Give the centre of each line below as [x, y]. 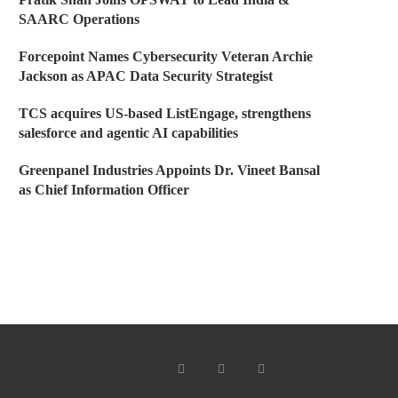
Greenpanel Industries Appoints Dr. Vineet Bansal [169, 170]
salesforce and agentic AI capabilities [128, 133]
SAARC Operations [79, 19]
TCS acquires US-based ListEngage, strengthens [165, 113]
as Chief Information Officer [104, 190]
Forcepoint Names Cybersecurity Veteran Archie [166, 56]
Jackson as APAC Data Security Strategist [146, 76]
